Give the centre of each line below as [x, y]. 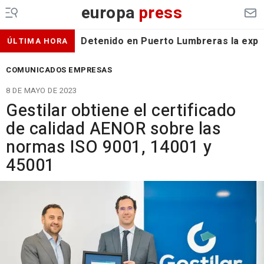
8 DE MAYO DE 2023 [42, 90]
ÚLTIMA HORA [38, 41]
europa [108, 13]
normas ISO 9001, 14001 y [109, 147]
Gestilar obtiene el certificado [121, 111]
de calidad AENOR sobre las [113, 129]
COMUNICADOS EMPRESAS [59, 70]
